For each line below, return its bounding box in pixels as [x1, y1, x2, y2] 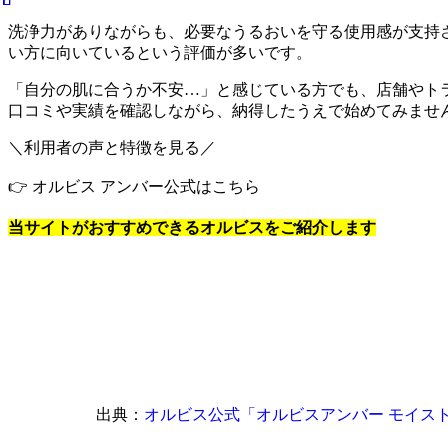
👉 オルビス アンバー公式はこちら [8, 177, 260, 195]
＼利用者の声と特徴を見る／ [8, 138, 216, 156]
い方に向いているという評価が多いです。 [8, 43, 312, 61]
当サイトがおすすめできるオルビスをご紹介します [8, 218, 376, 236]
